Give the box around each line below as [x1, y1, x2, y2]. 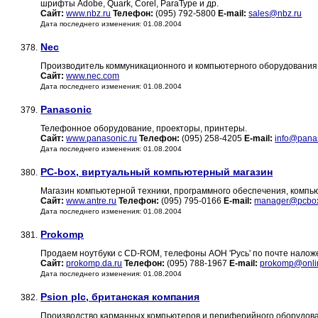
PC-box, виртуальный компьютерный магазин [40, 166, 273, 178]
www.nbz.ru [66, 9, 111, 19]
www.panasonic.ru [66, 133, 138, 144]
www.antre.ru [66, 196, 117, 207]
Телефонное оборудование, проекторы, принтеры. [40, 124, 248, 134]
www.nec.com [66, 71, 120, 82]
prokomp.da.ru [66, 258, 123, 269]
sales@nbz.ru [248, 9, 302, 19]
